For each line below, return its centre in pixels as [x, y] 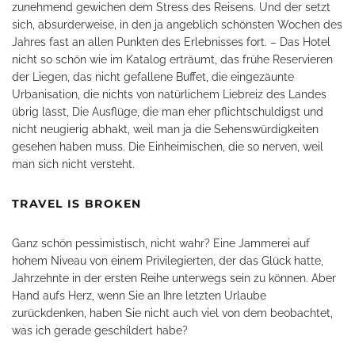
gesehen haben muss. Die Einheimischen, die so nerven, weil [168, 147]
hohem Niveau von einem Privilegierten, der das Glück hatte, [168, 261]
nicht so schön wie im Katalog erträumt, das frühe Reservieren [172, 59]
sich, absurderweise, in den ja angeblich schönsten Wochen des [177, 25]
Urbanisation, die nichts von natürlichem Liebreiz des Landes [169, 94]
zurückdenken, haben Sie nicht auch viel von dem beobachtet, [172, 313]
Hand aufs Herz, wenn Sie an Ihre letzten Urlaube [139, 296]
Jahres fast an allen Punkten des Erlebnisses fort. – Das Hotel [171, 42]
